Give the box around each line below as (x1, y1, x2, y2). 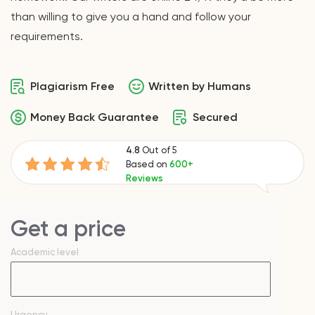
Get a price (11, 215, 126, 242)
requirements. (11, 30, 83, 43)
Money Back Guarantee (30, 110, 159, 124)
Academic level (11, 247, 79, 257)
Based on (126, 159, 169, 169)
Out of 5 (142, 145, 176, 155)
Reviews (126, 173, 163, 184)
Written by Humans (148, 79, 251, 93)
